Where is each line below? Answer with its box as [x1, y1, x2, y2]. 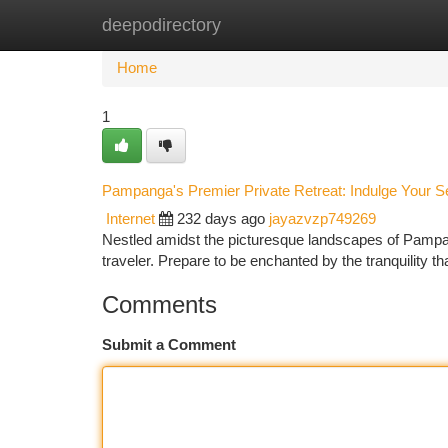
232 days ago [177, 211, 265, 227]
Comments [102, 291, 217, 318]
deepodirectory [102, 15, 221, 35]
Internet [106, 211, 155, 227]
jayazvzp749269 [269, 211, 376, 227]
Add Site [345, 17, 400, 33]
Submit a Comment [102, 337, 236, 353]
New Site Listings [202, 17, 315, 33]
